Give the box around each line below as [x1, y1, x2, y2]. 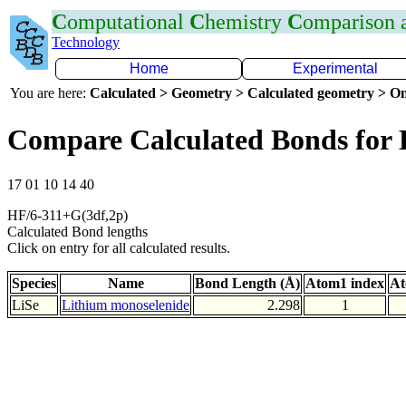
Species [12, 275, 56, 291]
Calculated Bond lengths [7, 223, 148, 239]
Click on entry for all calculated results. [7, 239, 230, 256]
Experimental [293, 61, 378, 76]
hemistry [205, 10, 287, 34]
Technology [52, 34, 120, 50]
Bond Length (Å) [195, 275, 300, 291]
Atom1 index [305, 275, 384, 291]
